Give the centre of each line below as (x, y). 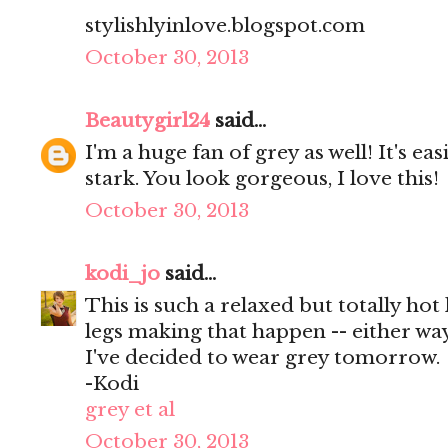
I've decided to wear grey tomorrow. (262, 358)
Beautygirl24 (147, 121)
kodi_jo (122, 274)
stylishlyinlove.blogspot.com (225, 26)
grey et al (130, 410)
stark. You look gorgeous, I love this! (262, 179)
